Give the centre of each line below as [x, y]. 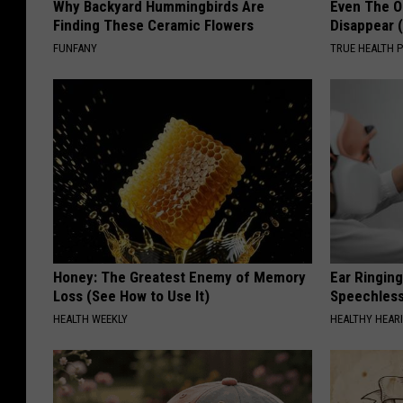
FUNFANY [75, 48]
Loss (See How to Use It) [131, 296]
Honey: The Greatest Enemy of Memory [179, 277]
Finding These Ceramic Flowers [153, 25]
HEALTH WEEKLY [90, 318]
